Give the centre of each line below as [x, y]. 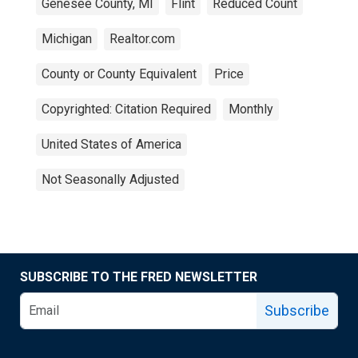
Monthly [251, 109]
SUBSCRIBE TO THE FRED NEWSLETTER [139, 277]
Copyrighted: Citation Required [126, 109]
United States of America [111, 144]
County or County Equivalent [119, 74]
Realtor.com [142, 39]
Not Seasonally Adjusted [110, 179]
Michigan [67, 39]
